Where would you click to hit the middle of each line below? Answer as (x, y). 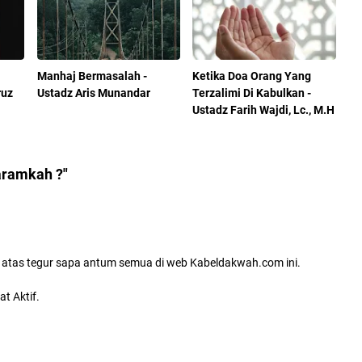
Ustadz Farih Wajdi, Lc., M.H (264, 109)
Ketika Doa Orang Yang (252, 76)
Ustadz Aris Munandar (93, 93)
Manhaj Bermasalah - (92, 76)
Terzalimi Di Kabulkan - (252, 93)
